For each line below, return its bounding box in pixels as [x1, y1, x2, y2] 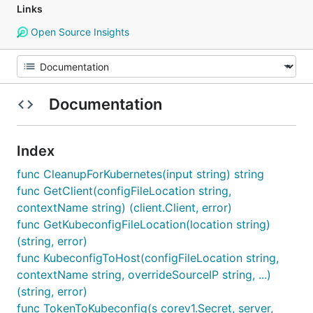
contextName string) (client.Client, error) [17, 201, 232, 214]
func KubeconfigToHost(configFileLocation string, [17, 251, 279, 265]
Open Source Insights [27, 26, 129, 38]
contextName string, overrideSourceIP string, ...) [17, 268, 271, 282]
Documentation [45, 95, 166, 113]
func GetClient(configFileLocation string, [17, 184, 231, 198]
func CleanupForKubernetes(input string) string [17, 167, 264, 181]
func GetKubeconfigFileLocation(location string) [17, 217, 270, 231]
